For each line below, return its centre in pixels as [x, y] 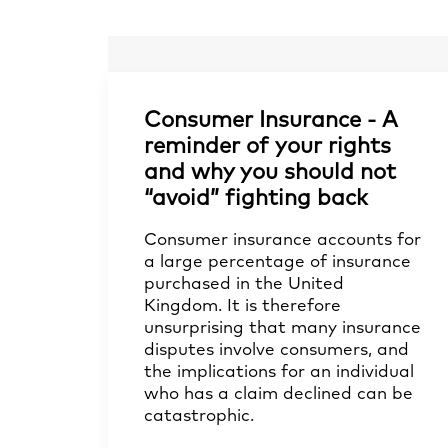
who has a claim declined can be [278, 394]
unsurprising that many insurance [282, 328]
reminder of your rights [267, 147]
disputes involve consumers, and [276, 350]
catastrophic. [199, 416]
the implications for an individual [279, 372]
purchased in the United [244, 284]
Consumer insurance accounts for [282, 240]
